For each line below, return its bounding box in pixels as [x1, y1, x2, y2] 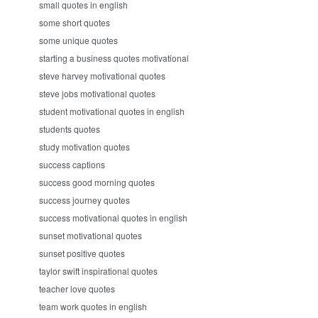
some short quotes [39, 16, 110, 28]
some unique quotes [39, 34, 118, 46]
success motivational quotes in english [39, 212, 187, 224]
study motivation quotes [39, 141, 130, 153]
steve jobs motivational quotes [39, 87, 155, 99]
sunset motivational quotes [39, 229, 142, 241]
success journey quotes [39, 194, 130, 206]
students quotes [39, 123, 100, 135]
